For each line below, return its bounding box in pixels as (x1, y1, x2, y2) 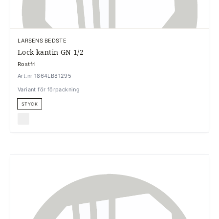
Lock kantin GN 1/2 (18, 47, 84, 57)
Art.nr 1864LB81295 (18, 72, 72, 79)
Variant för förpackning (18, 86, 80, 93)
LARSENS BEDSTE (18, 37, 66, 44)
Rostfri (18, 60, 36, 67)
